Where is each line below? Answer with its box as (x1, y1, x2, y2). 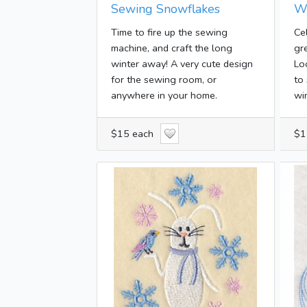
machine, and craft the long (111, 40, 232, 55)
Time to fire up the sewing (111, 25, 228, 39)
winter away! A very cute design (111, 56, 253, 71)
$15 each (111, 126, 153, 140)
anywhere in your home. (111, 88, 217, 102)
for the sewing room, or (111, 72, 217, 86)
